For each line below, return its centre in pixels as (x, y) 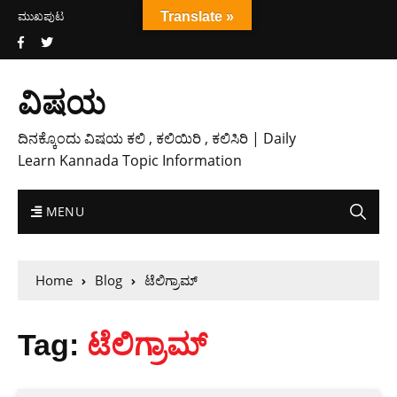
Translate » (197, 16)
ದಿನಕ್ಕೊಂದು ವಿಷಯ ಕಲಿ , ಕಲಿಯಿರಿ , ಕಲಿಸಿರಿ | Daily (157, 138)
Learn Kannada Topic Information (130, 160)
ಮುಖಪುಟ (41, 16)
